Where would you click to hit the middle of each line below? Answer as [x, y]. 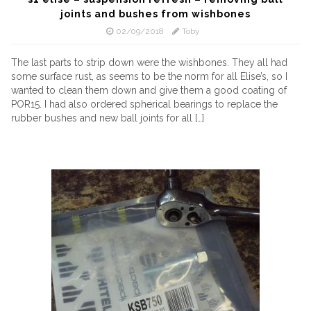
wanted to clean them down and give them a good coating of [149, 90]
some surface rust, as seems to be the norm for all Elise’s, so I [149, 76]
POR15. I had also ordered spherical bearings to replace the [144, 104]
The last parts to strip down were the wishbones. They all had [149, 62]
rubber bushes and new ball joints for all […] [108, 118]
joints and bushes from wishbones [155, 14]
